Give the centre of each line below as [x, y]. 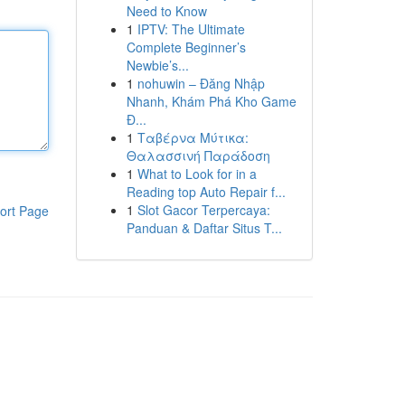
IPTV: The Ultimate [191, 29]
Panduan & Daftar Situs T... [204, 228]
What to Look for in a [197, 174]
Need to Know [166, 11]
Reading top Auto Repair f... [206, 192]
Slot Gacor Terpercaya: [203, 210]
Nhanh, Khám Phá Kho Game [211, 101]
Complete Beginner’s [186, 47]
